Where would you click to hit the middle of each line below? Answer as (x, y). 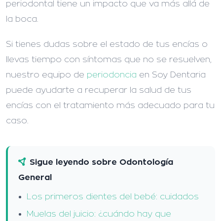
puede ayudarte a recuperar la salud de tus (99, 90)
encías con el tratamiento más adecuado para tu (110, 105)
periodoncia (112, 74)
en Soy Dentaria (171, 74)
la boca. (22, 19)
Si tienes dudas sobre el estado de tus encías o (107, 44)
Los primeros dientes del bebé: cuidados (113, 197)
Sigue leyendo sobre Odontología (102, 162)
